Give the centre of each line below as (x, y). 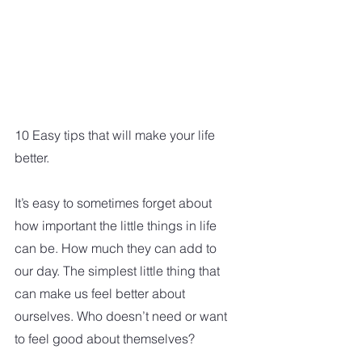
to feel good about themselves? (106, 338)
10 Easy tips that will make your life (116, 135)
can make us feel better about (101, 293)
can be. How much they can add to (117, 248)
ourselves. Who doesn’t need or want (122, 316)
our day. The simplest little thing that (119, 270)
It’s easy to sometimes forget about (115, 202)
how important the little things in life (117, 225)
